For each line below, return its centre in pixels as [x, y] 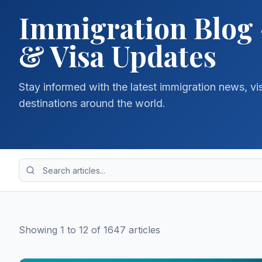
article [141, 230]
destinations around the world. [92, 103]
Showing [39, 230]
